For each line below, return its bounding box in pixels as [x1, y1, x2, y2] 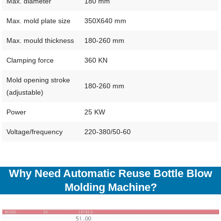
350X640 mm [84, 17, 126, 25]
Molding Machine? [64, 181, 157, 193]
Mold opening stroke [6, 76, 70, 84]
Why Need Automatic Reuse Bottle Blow [9, 167, 212, 180]
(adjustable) [6, 88, 43, 96]
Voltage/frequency [6, 128, 63, 136]
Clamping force [6, 56, 54, 64]
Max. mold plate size [6, 17, 71, 25]
